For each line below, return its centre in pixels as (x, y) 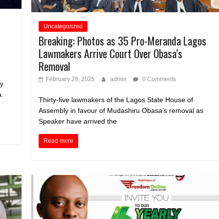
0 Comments (159, 79)
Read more (59, 141)
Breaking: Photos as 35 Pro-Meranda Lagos (123, 41)
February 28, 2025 (71, 79)
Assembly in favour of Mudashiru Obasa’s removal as (121, 110)
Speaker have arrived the (78, 121)
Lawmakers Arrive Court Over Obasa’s (111, 53)
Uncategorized (63, 26)
